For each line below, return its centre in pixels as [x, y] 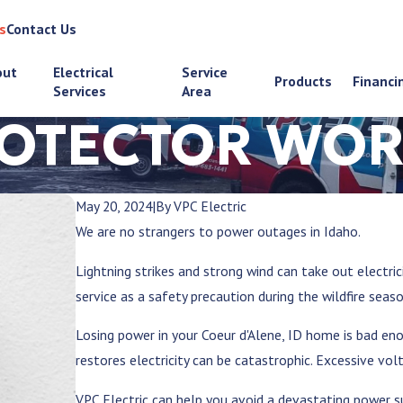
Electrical [83, 72]
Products [303, 81]
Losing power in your [139, 335]
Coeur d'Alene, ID [252, 335]
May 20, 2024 [114, 206]
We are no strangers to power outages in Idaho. [219, 232]
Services [79, 90]
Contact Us [41, 28]
